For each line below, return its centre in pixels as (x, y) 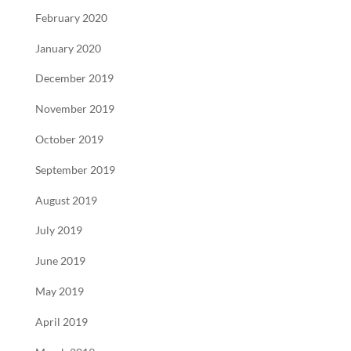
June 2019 (60, 261)
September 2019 (75, 170)
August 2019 (66, 200)
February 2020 (71, 18)
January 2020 (68, 48)
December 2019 (74, 79)
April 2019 (61, 322)
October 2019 (69, 139)
